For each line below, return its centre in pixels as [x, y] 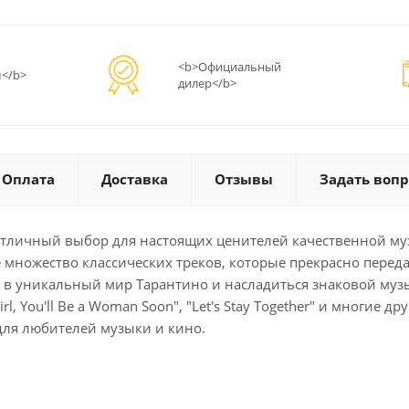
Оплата [28, 179]
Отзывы [244, 179]
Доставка [135, 179]
